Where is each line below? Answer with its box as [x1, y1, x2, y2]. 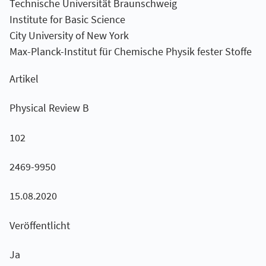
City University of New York [9, 28, 129, 42]
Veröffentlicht [9, 218, 70, 232]
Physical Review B [9, 101, 89, 115]
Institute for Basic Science [9, 12, 125, 26]
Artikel [9, 71, 39, 85]
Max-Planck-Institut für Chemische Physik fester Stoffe [9, 45, 252, 58]
